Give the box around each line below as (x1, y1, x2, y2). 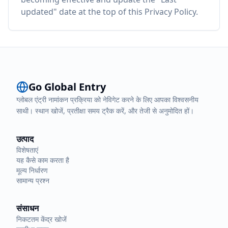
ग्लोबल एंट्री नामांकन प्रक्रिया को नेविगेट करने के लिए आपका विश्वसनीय (16, 95, 198, 104)
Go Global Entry (28, 80, 106, 94)
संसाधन (16, 203, 39, 214)
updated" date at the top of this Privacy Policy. (21, 6, 198, 17)
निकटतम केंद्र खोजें (16, 214, 67, 224)
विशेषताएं (16, 145, 38, 155)
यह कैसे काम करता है (16, 155, 69, 165)
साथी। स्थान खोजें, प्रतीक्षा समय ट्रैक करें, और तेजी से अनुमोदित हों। (16, 106, 194, 116)
